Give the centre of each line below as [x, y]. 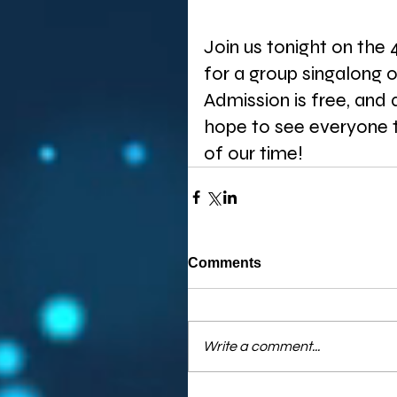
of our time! [256, 153]
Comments [225, 263]
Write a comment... [261, 346]
